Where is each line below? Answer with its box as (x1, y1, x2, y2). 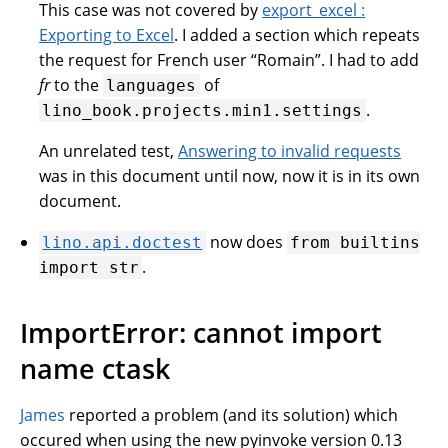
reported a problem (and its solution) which (65, 404, 398, 427)
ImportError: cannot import (20, 314, 382, 352)
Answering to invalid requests (178, 139, 402, 162)
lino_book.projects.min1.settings (42, 100, 363, 120)
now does (205, 230, 287, 253)
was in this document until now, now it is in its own (39, 164, 421, 187)
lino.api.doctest (42, 232, 203, 252)
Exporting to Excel (39, 23, 175, 46)
